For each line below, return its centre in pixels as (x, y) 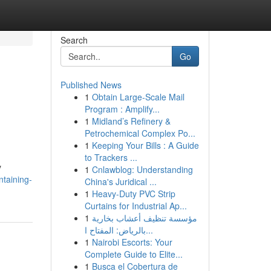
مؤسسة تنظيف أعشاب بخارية (144, 218)
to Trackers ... (111, 157)
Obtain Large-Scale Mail (138, 97)
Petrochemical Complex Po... (140, 133)
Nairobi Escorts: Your (132, 242)
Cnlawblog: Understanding (142, 169)
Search (74, 40)
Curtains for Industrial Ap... (135, 206)
